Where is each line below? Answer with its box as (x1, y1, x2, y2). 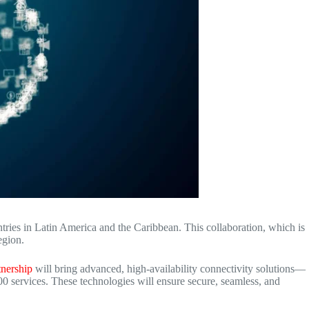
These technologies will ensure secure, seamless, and (51, 275, 280, 287)
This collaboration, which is (184, 221, 305, 233)
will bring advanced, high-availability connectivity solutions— (32, 263, 306, 275)
